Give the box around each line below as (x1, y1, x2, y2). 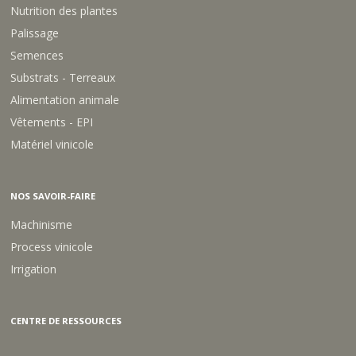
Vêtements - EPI (10, 114, 94, 130)
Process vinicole (10, 239, 94, 255)
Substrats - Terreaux (10, 70, 116, 86)
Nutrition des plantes (10, 3, 118, 19)
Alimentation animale (10, 92, 120, 108)
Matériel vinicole (10, 137, 95, 153)
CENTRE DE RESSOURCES (10, 315, 122, 327)
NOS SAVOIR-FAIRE (10, 190, 96, 203)
